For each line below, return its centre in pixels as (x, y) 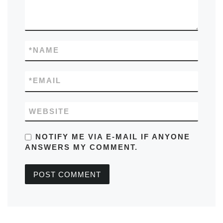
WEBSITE (50, 111)
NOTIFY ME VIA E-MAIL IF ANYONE (113, 136)
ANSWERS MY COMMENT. (82, 147)
